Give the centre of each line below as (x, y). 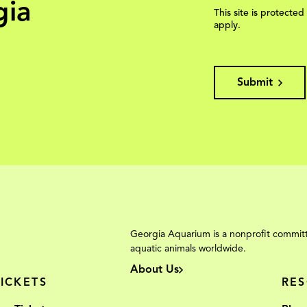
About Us (155, 269)
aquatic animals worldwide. (188, 248)
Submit (255, 82)
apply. (227, 25)
